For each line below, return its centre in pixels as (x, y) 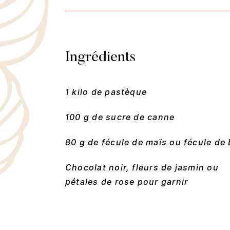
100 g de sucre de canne (120, 117)
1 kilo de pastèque (106, 92)
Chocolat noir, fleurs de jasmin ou (142, 167)
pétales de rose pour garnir (127, 182)
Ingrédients (100, 57)
